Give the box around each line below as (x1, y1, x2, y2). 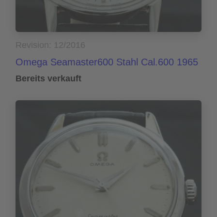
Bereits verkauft (15, 74, 81, 84)
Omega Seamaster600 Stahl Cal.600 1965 (15, 57, 198, 68)
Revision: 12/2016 (15, 40, 85, 50)
